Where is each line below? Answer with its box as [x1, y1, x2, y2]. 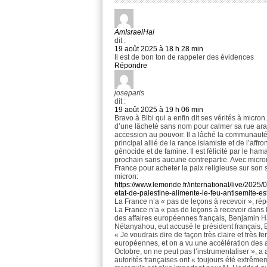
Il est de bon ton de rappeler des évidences [114, 53, 254, 62]
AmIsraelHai [114, 28, 154, 37]
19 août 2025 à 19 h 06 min [114, 105, 203, 114]
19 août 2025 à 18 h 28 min [114, 45, 203, 54]
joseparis [114, 89, 144, 98]
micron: [114, 172, 138, 181]
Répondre [114, 61, 147, 70]
